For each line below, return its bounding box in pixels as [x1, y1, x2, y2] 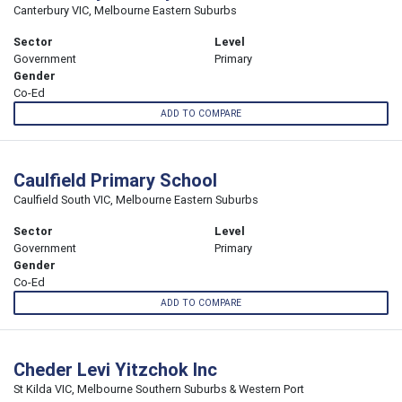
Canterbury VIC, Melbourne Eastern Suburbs [13, 2, 237, 18]
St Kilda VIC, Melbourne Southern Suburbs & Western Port [13, 381, 304, 398]
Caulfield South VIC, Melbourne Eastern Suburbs [13, 192, 258, 208]
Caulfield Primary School [13, 169, 217, 192]
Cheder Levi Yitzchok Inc [13, 358, 217, 381]
